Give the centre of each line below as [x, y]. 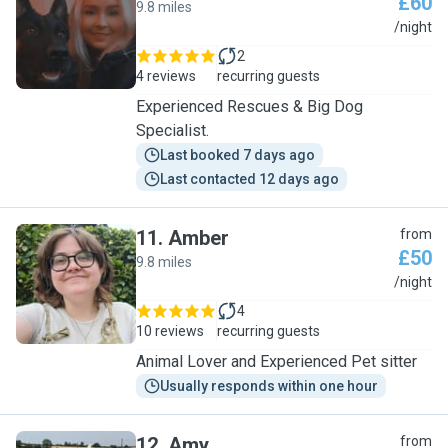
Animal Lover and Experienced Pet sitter [276, 361]
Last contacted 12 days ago [249, 179]
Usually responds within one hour [269, 386]
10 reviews [170, 331]
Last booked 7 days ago [237, 155]
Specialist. [172, 130]
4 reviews [166, 76]
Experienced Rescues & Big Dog [249, 106]
